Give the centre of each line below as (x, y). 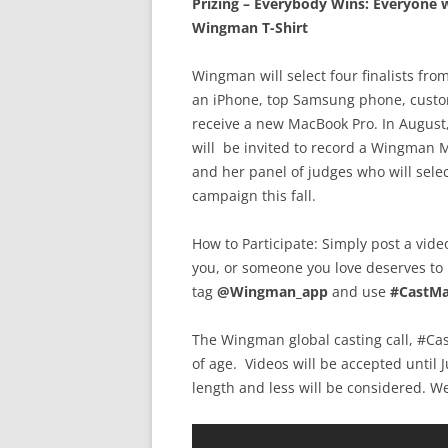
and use (359, 291)
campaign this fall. (254, 195)
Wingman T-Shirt (250, 27)
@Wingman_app (272, 291)
